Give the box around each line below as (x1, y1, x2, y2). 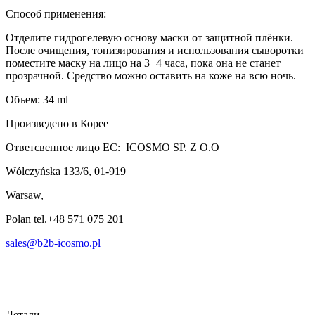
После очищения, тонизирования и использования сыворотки (6, 44, 304, 56)
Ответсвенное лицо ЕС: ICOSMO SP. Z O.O (6, 141, 219, 153)
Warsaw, (6, 188, 44, 201)
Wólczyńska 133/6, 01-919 (6, 165, 126, 177)
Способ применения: (6, 7, 106, 20)
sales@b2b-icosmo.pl (6, 236, 101, 249)
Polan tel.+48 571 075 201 (6, 212, 124, 225)
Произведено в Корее (6, 117, 108, 129)
